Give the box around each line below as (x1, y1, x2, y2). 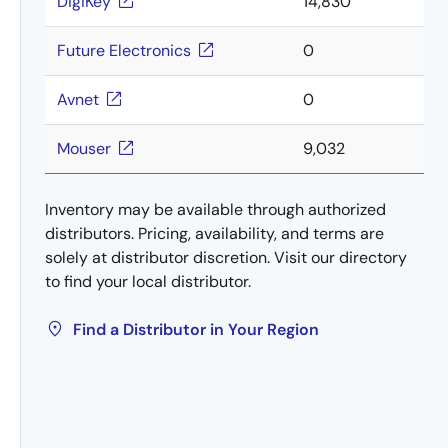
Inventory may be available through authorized (45, 199, 386, 220)
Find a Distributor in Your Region (73, 319, 319, 340)
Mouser (57, 138, 111, 159)
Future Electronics (57, 40, 191, 61)
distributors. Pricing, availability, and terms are (45, 223, 384, 244)
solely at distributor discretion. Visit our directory (45, 247, 407, 268)
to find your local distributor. (45, 271, 251, 292)
